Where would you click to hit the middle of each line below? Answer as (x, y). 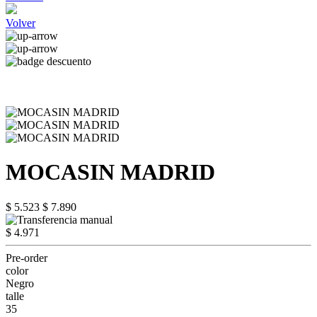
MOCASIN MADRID (110, 172)
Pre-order (27, 258)
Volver (21, 23)
